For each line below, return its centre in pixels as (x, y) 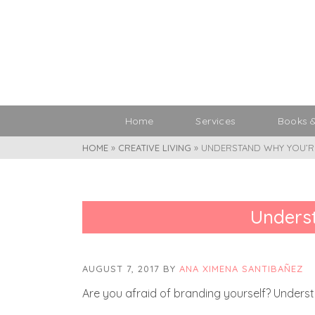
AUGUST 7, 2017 (123, 269)
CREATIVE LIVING (155, 148)
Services (216, 121)
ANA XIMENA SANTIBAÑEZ (241, 269)
